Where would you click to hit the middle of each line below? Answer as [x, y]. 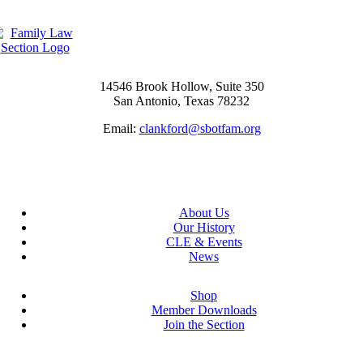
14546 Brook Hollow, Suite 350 [181, 86]
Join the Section [204, 324]
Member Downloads [204, 310]
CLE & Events [204, 241]
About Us [204, 212]
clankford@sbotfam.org [200, 128]
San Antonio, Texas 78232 [181, 100]
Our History [204, 227]
